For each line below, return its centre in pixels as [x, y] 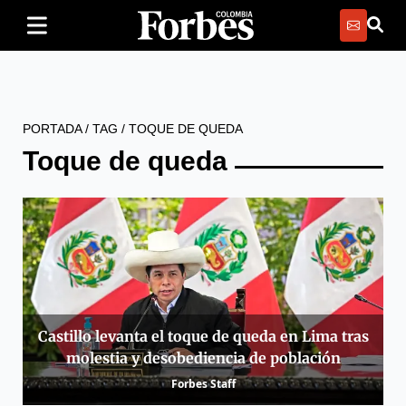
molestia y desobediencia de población [203, 358]
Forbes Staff [203, 384]
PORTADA [52, 129]
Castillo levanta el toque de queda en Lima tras [203, 337]
